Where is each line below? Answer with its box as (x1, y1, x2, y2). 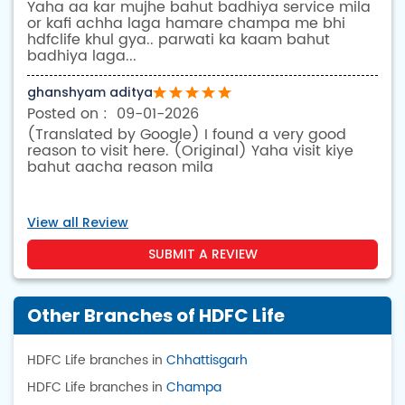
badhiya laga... (27, 44, 137, 69)
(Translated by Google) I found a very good (27, 123, 346, 147)
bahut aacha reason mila (27, 155, 213, 180)
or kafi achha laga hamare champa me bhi (27, 12, 345, 36)
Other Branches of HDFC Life (27, 303, 285, 329)
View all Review (27, 213, 128, 232)
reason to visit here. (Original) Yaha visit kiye (27, 139, 353, 164)
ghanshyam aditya (27, 83, 153, 102)
